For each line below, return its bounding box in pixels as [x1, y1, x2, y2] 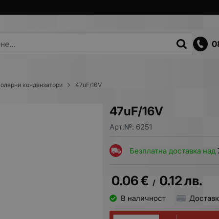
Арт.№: [109, 122, 136, 132]
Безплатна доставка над [130, 146, 218, 155]
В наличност [120, 194, 166, 203]
